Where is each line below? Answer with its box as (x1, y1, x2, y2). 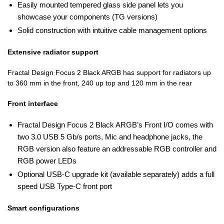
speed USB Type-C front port (17, 181, 112, 190)
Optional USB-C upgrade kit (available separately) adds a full (17, 169, 214, 178)
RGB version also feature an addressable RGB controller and (17, 144, 216, 153)
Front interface (7, 99, 58, 107)
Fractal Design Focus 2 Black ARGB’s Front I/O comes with (17, 120, 213, 129)
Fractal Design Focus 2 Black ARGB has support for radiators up (7, 68, 211, 76)
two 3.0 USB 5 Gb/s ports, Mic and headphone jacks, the (17, 132, 202, 141)
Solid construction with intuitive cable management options (17, 25, 207, 34)
